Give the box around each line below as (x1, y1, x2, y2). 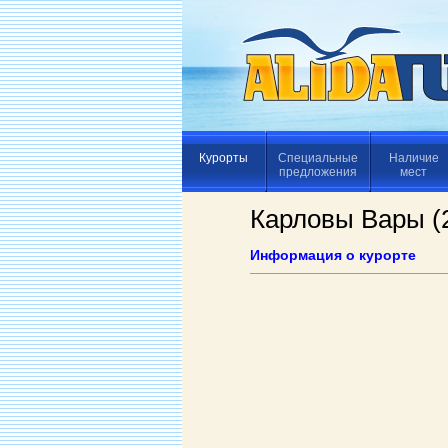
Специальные (278, 151, 358, 165)
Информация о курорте (250, 247, 416, 263)
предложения (279, 165, 357, 179)
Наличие (388, 151, 439, 165)
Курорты (199, 151, 248, 165)
